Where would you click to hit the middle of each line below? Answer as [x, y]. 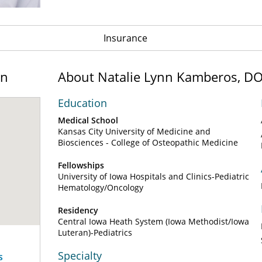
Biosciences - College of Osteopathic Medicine [148, 142]
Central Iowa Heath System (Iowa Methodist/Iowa [154, 221]
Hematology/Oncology [101, 187]
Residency [78, 210]
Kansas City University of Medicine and [134, 131]
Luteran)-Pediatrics [95, 232]
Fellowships [81, 165]
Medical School [88, 120]
